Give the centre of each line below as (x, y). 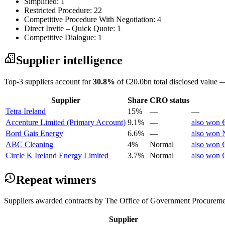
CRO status (170, 100)
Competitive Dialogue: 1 (63, 37)
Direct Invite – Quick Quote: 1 (73, 28)
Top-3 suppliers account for (48, 81)
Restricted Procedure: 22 (63, 10)
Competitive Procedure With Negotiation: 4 (93, 19)
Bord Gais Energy (34, 133)
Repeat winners (56, 180)
